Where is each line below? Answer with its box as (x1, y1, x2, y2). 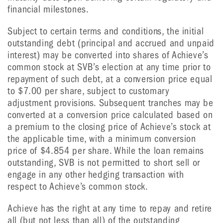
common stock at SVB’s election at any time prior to (7, 61, 211, 73)
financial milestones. (7, 3, 89, 15)
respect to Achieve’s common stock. (7, 181, 148, 192)
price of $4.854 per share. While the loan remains (7, 145, 204, 156)
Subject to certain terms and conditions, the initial (7, 25, 204, 37)
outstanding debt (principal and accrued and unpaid (7, 37, 215, 49)
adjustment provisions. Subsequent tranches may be (7, 97, 214, 109)
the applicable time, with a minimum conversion (7, 133, 196, 144)
